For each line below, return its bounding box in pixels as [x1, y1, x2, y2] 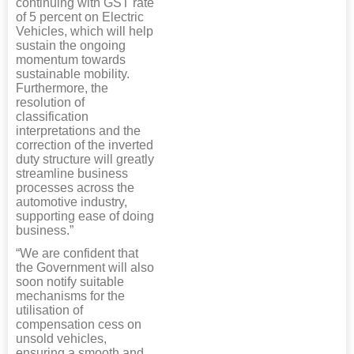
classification [16, 110, 88, 124]
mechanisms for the [16, 289, 125, 303]
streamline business [16, 167, 128, 181]
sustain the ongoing [16, 39, 126, 53]
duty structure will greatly [16, 153, 154, 167]
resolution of [16, 96, 85, 110]
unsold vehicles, [16, 332, 107, 346]
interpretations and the [16, 124, 141, 138]
